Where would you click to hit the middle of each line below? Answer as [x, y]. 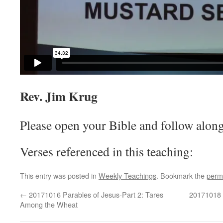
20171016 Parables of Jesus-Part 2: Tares [95, 194]
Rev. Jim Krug [59, 96]
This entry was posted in [59, 175]
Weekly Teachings [127, 175]
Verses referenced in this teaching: [107, 151]
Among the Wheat [49, 204]
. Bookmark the [181, 175]
